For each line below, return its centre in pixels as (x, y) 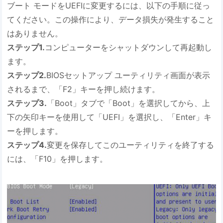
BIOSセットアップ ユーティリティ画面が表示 (128, 75)
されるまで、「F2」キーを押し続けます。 (84, 89)
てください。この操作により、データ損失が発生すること (111, 19)
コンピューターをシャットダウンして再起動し (129, 47)
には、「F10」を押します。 (57, 159)
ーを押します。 (35, 131)
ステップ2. (27, 75)
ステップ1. (26, 47)
